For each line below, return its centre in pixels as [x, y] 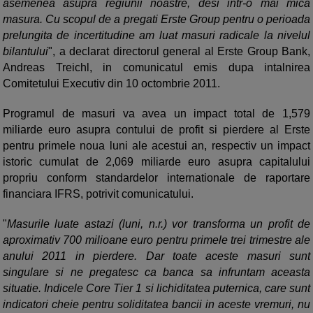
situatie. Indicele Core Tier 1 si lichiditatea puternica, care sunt [156, 288]
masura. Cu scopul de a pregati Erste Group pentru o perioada [156, 19]
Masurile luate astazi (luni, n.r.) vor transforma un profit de [159, 224]
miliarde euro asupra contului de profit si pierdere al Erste [156, 130]
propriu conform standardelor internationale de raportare [156, 178]
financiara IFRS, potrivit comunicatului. [100, 194]
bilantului [26, 51]
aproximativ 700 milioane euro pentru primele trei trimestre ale [156, 240]
